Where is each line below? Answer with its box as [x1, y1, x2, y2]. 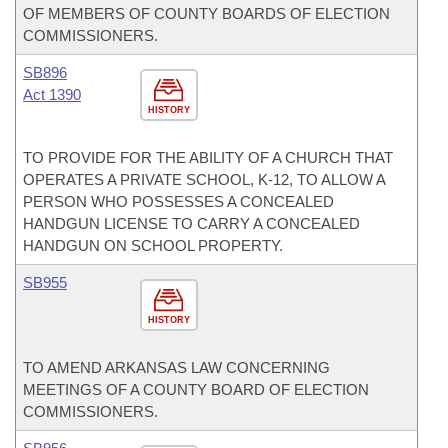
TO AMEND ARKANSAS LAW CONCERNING [23, 359, 330, 376]
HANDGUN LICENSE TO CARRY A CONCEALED [23, 215, 360, 232]
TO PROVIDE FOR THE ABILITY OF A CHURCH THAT [23, 149, 393, 166]
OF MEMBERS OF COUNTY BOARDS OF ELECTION [23, 5, 390, 22]
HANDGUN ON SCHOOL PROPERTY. [23, 237, 283, 254]
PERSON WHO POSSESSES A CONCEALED [23, 193, 334, 210]
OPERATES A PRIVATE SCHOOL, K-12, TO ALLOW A [23, 171, 385, 188]
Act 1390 [23, 86, 81, 103]
